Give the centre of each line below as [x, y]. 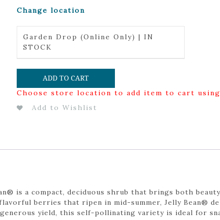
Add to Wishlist [64, 107]
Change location [51, 10]
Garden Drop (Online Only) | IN [88, 37]
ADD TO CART [66, 78]
